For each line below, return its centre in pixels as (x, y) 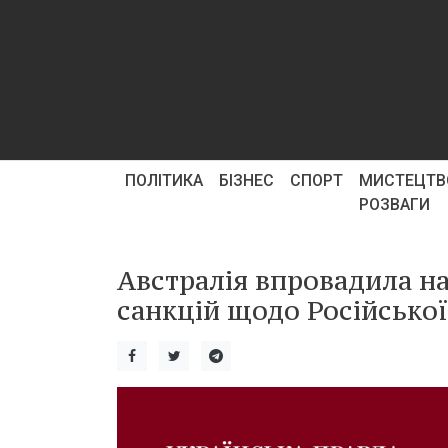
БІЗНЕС (246, 180)
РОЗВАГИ (394, 204)
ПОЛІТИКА (164, 180)
